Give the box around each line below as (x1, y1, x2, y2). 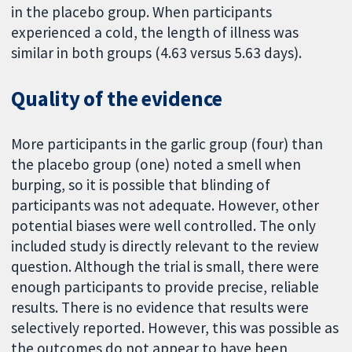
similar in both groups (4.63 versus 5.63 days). (11, 43, 302, 63)
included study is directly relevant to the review (11, 236, 320, 255)
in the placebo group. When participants (11, 2, 273, 22)
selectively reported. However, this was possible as (11, 317, 339, 337)
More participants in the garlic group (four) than (11, 134, 324, 153)
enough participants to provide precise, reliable (11, 277, 320, 296)
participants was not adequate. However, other (11, 195, 320, 214)
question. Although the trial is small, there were (11, 256, 320, 276)
